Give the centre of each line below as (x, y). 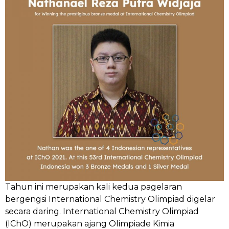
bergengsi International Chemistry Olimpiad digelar (110, 199)
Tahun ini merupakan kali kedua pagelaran (94, 187)
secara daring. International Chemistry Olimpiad (102, 211)
